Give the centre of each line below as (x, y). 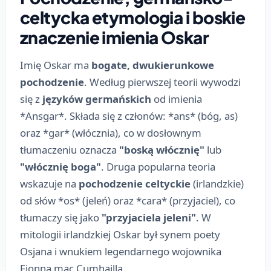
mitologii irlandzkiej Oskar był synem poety (120, 235)
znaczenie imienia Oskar (115, 38)
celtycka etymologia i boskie (133, 18)
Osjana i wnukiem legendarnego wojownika (121, 252)
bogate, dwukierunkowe (153, 65)
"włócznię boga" (60, 167)
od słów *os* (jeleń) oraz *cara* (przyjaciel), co (128, 201)
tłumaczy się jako (61, 218)
